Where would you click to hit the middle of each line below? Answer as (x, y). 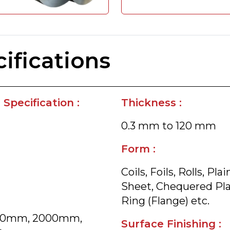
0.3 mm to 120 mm (169, 126)
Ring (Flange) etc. (165, 201)
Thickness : (151, 103)
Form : (138, 149)
